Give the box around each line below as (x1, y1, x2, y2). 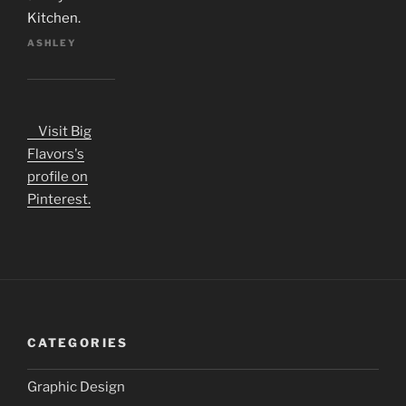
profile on (27, 169, 88, 186)
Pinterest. (27, 191, 91, 208)
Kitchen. (27, 9, 81, 26)
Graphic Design (27, 379, 125, 396)
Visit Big (27, 123, 92, 140)
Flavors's (27, 146, 84, 163)
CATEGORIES (27, 335, 129, 351)
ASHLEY (27, 37, 77, 49)
